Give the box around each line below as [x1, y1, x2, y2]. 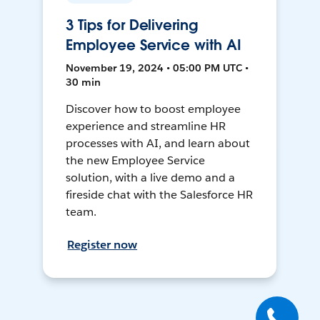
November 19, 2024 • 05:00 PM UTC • [66, 61, 249, 75]
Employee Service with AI [66, 36, 241, 55]
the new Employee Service [66, 153, 206, 169]
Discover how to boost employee [66, 101, 241, 117]
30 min [66, 76, 101, 89]
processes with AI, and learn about [66, 136, 250, 151]
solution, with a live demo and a [66, 170, 235, 186]
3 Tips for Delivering [66, 16, 198, 35]
